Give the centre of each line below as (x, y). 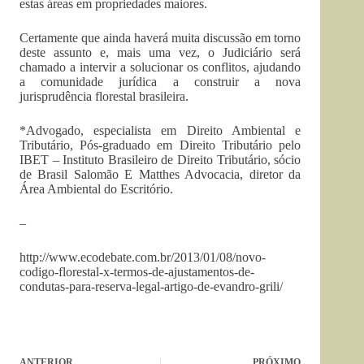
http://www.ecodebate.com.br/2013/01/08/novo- (143, 258)
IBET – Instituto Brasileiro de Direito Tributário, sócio (160, 160)
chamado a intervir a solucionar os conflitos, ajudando (160, 67)
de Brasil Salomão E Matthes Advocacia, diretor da (160, 175)
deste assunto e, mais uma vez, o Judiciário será (160, 53)
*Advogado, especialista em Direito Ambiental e (160, 131)
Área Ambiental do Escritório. (96, 189)
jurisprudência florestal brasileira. (104, 97)
